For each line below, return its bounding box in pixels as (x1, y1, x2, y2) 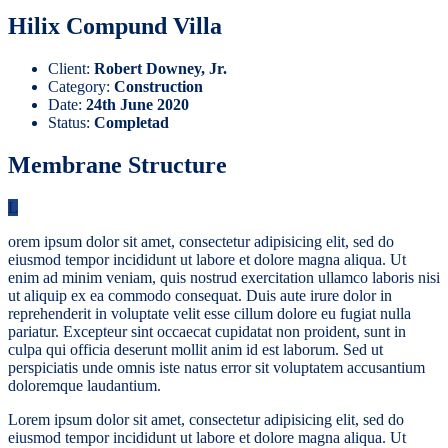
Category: (48, 78, 114, 96)
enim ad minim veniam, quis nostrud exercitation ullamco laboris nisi (8, 269, 440, 287)
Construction (114, 78, 203, 96)
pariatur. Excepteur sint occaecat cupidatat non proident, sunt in (8, 323, 406, 341)
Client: (48, 60, 94, 78)
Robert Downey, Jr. (94, 60, 227, 78)
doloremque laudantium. (8, 377, 161, 395)
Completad (94, 114, 169, 132)
